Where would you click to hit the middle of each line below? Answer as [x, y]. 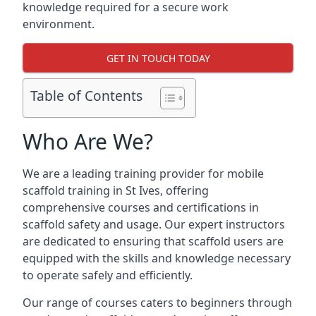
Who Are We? [88, 141]
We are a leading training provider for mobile [143, 174]
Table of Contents [86, 96]
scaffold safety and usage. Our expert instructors [154, 224]
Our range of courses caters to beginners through [157, 303]
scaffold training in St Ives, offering [116, 190]
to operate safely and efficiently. [108, 275]
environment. [59, 24]
